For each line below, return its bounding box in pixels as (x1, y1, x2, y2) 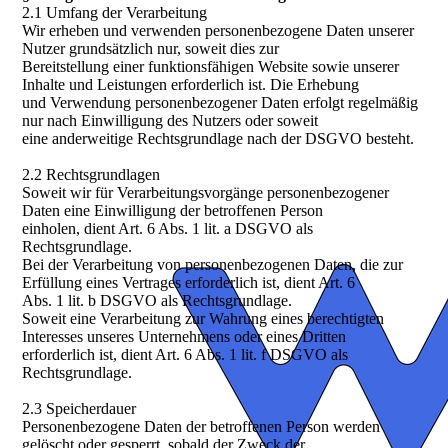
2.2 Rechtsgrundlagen (22, 166, 161, 184)
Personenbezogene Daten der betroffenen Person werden (22, 418, 381, 436)
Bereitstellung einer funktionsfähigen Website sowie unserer (22, 58, 400, 76)
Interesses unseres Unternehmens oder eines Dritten (22, 328, 347, 346)
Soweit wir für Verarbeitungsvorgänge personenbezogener (22, 184, 390, 202)
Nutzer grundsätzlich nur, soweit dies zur (22, 40, 280, 58)
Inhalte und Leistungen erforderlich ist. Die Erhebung (22, 76, 360, 94)
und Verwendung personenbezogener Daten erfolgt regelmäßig (22, 94, 419, 112)
